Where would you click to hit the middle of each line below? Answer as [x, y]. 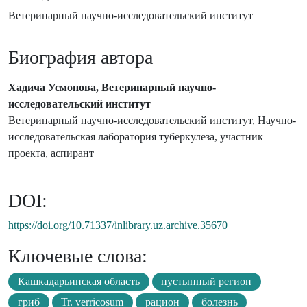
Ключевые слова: [78, 256]
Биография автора [81, 58]
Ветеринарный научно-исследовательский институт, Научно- [152, 121]
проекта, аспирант [51, 153]
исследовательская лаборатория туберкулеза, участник [136, 137]
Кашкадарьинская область [78, 282]
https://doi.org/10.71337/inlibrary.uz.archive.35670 [118, 225]
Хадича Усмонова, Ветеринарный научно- [112, 88]
